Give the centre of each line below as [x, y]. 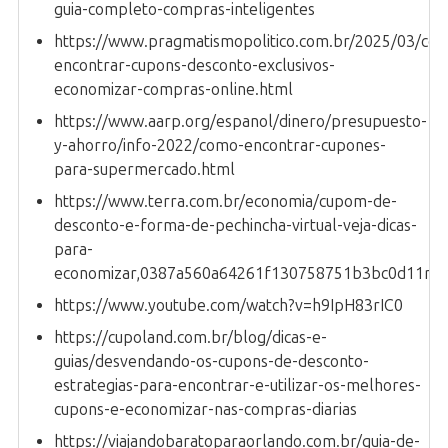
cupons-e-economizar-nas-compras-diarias [205, 410]
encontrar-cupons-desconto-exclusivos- [194, 66]
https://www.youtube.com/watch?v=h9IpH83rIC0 [228, 306]
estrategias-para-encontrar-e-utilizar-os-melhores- [237, 386]
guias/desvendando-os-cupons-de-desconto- [211, 362]
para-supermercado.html [144, 170]
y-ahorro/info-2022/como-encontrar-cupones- [220, 146]
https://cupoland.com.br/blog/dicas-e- [190, 338]
